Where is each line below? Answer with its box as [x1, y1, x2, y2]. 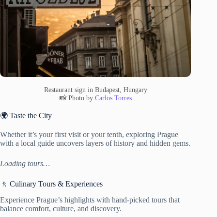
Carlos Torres [94, 94, 132, 102]
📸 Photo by [59, 94, 95, 102]
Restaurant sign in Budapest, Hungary [44, 86, 147, 94]
